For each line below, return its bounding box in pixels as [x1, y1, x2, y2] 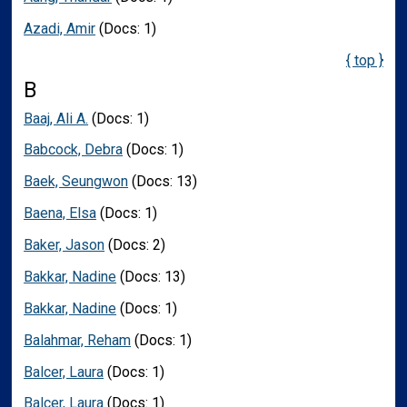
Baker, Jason [24, 236, 105, 253]
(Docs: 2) [104, 236, 166, 253]
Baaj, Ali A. [24, 109, 89, 127]
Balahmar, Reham [24, 331, 132, 349]
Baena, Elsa [24, 204, 97, 223]
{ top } [345, 51, 383, 69]
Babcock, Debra [24, 141, 124, 159]
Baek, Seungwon [24, 173, 129, 191]
